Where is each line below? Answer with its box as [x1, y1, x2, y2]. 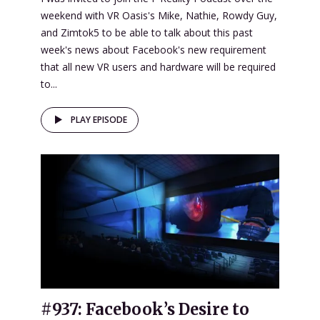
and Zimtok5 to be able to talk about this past [41, 26, 253, 40]
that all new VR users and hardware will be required [41, 60, 276, 74]
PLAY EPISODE [71, 114, 127, 126]
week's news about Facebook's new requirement [41, 43, 266, 57]
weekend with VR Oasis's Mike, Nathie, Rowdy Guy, [41, 9, 277, 23]
